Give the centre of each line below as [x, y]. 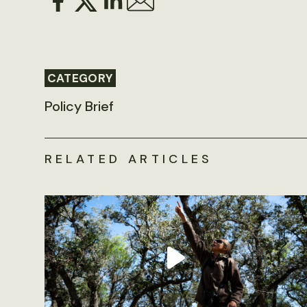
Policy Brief [79, 107]
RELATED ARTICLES [128, 159]
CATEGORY [80, 78]
